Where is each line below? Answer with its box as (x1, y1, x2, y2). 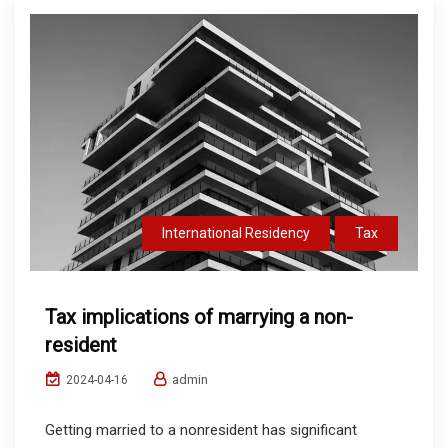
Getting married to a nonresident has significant (45, 421, 357, 440)
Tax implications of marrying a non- (45, 305, 353, 330)
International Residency (162, 225, 310, 242)
